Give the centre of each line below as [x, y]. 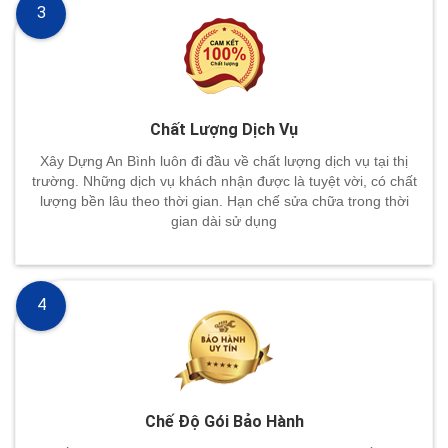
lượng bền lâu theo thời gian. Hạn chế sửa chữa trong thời [224, 200]
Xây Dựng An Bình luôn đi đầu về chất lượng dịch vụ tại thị [224, 160]
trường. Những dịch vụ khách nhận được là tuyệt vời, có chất [224, 180]
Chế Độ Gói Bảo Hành [224, 421]
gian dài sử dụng [224, 220]
